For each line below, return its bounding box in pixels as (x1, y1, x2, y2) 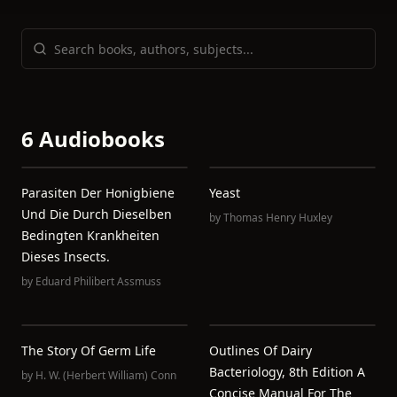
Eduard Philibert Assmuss (35, 274, 161, 289)
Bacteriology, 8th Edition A (209, 363, 365, 380)
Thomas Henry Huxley (223, 210, 332, 225)
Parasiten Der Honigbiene (21, 184, 175, 201)
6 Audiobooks (21, 124, 165, 153)
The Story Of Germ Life (21, 342, 156, 359)
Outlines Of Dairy (209, 342, 312, 359)
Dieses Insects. (21, 248, 110, 265)
